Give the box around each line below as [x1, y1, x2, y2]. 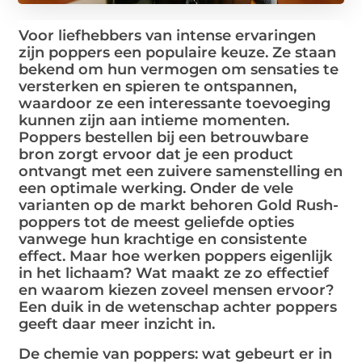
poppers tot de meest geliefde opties [19, 213, 295, 232]
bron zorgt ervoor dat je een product [19, 145, 294, 164]
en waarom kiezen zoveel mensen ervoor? [19, 281, 335, 300]
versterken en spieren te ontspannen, [19, 78, 297, 96]
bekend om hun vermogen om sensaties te [19, 61, 339, 79]
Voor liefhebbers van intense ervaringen [19, 27, 317, 45]
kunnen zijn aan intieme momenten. [19, 112, 290, 130]
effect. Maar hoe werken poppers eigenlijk [19, 247, 333, 266]
